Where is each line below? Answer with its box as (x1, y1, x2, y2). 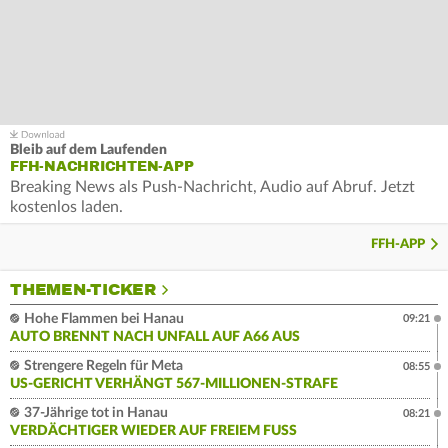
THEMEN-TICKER (10, 280, 156, 301)
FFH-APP (371, 238, 425, 252)
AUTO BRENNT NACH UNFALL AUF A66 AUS (10, 330, 300, 345)
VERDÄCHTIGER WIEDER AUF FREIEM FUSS (10, 424, 289, 439)
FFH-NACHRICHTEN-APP (10, 158, 194, 176)
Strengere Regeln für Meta (21, 359, 183, 374)
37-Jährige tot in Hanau (21, 406, 168, 421)
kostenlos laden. (10, 199, 123, 216)
